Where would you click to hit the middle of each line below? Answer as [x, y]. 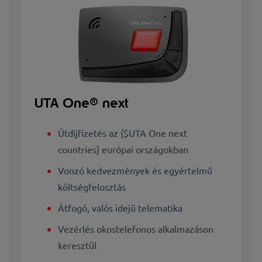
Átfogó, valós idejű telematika [120, 208]
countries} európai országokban [123, 149]
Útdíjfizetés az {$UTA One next [123, 133]
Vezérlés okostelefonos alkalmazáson [136, 229]
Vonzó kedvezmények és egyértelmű [135, 170]
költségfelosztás [92, 187]
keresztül [77, 245]
